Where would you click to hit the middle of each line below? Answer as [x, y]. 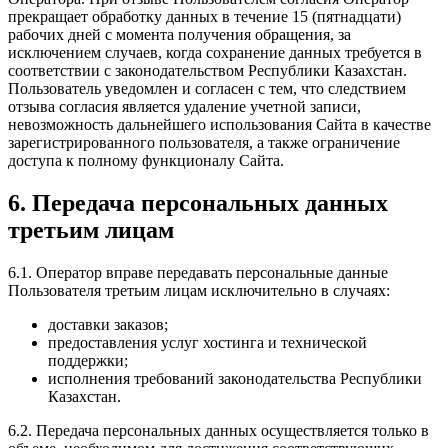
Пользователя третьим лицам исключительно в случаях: [199, 290]
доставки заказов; [108, 324]
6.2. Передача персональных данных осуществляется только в [218, 430]
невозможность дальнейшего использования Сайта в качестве [219, 124]
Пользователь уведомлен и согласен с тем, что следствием [207, 88]
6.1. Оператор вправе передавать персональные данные [198, 272]
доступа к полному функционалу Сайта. [146, 160]
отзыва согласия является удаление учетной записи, [184, 106]
